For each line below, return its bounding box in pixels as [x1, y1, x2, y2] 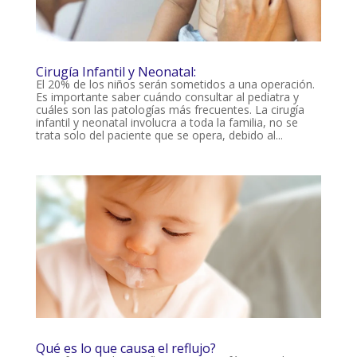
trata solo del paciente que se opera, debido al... [35, 127, 283, 143]
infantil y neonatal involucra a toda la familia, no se [35, 115, 298, 131]
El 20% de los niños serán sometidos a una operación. [35, 76, 315, 92]
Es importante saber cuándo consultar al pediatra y [35, 89, 299, 105]
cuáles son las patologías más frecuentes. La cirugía [35, 102, 304, 118]
